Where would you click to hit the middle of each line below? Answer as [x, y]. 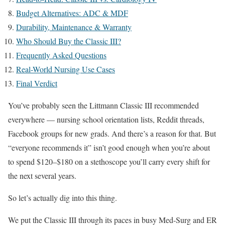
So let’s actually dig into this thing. [63, 198]
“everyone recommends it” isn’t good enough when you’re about [109, 147]
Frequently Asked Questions [61, 55]
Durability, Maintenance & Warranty [74, 27]
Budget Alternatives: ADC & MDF [72, 13]
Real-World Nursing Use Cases [66, 69]
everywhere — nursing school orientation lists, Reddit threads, [106, 119]
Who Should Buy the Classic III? [69, 41]
